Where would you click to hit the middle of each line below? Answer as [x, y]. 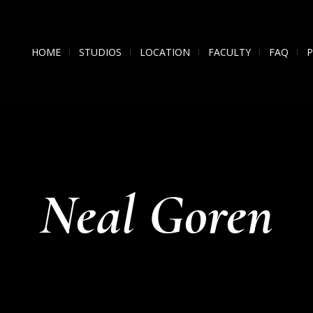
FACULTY [230, 52]
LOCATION [165, 52]
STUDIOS [100, 52]
